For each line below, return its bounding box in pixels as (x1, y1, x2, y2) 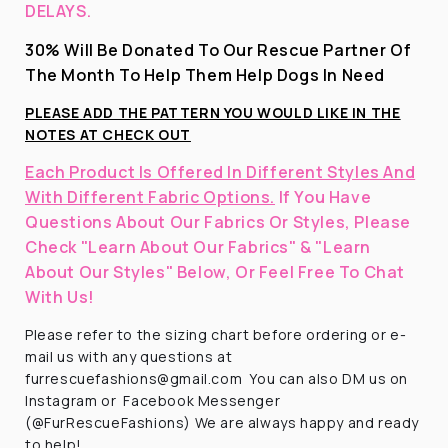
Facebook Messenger (123, 390, 281, 410)
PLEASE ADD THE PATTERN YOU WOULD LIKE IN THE (25, 102, 401, 122)
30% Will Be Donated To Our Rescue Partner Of (25, 38, 412, 61)
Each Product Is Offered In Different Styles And (25, 160, 416, 183)
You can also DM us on (249, 368, 409, 388)
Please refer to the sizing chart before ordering (25, 324, 368, 344)
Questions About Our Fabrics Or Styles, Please (25, 210, 412, 233)
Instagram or (25, 390, 117, 410)
